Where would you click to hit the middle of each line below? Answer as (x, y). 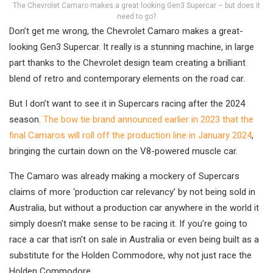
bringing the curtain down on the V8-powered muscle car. (123, 151)
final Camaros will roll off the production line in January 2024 (130, 136)
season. (26, 120)
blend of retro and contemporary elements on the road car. (127, 79)
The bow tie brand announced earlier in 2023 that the (148, 120)
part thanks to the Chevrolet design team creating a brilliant (127, 63)
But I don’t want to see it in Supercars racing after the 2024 (127, 104)
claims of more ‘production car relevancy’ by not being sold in (132, 192)
